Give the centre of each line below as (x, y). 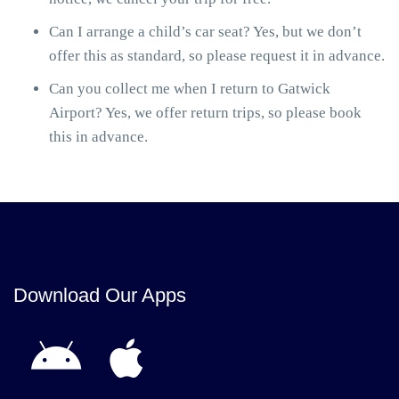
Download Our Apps (100, 295)
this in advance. (98, 137)
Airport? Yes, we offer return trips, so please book (205, 113)
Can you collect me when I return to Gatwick (190, 89)
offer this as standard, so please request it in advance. (217, 56)
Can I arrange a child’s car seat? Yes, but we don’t (205, 32)
